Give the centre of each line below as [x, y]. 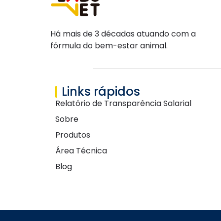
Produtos [73, 135]
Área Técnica [81, 150]
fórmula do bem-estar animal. [109, 46]
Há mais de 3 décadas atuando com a [123, 34]
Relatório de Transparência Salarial [123, 103]
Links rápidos [101, 91]
